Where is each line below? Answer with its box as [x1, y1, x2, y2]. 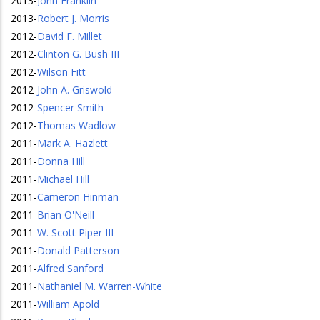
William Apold [37, 297, 99, 311]
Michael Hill [37, 172, 89, 186]
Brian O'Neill [37, 208, 94, 221]
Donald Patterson [37, 244, 119, 257]
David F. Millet [37, 29, 102, 43]
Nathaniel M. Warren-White [37, 279, 162, 293]
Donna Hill [37, 154, 85, 168]
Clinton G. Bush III [37, 47, 119, 61]
